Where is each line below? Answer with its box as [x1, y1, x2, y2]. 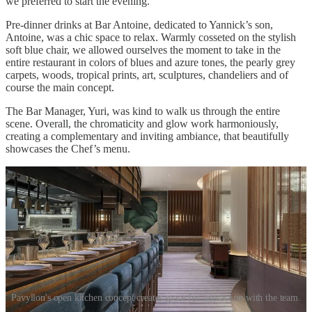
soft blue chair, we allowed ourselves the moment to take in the [6, 43, 281, 56]
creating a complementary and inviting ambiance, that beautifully [6, 130, 289, 142]
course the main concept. [6, 81, 114, 93]
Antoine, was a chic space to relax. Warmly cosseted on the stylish [6, 31, 296, 43]
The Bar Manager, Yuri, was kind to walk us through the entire [6, 104, 280, 117]
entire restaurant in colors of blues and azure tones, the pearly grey [6, 56, 295, 68]
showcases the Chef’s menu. [6, 142, 130, 155]
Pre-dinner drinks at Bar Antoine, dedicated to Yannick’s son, [6, 18, 273, 31]
